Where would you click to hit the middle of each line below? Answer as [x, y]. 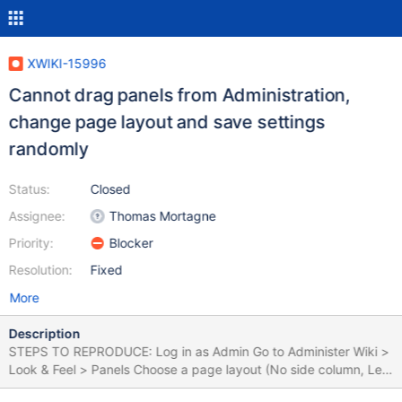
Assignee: [37, 216]
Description [44, 333]
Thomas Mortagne [162, 216]
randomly [48, 149]
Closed [110, 189]
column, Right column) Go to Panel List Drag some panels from [75, 387]
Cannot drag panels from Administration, [179, 95]
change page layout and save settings [167, 122]
